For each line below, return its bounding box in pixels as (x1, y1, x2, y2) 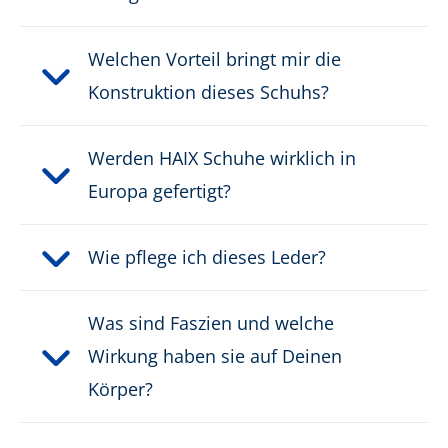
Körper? (88, 377, 153, 402)
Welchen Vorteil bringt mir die (88, 47, 341, 72)
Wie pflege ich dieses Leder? (88, 245, 326, 270)
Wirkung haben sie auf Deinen (88, 344, 342, 369)
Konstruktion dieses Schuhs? (88, 80, 329, 105)
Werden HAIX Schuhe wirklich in (88, 146, 356, 171)
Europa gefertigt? (88, 179, 231, 204)
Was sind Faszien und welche (88, 311, 334, 336)
